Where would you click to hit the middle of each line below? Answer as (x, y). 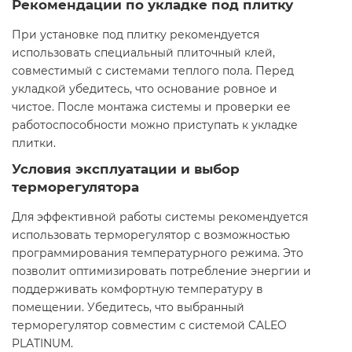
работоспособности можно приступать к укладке (155, 125)
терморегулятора (75, 187)
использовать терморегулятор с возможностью (151, 235)
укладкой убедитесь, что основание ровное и (145, 89)
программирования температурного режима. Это (158, 253)
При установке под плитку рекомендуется (136, 35)
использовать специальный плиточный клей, (143, 53)
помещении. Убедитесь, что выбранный (128, 308)
